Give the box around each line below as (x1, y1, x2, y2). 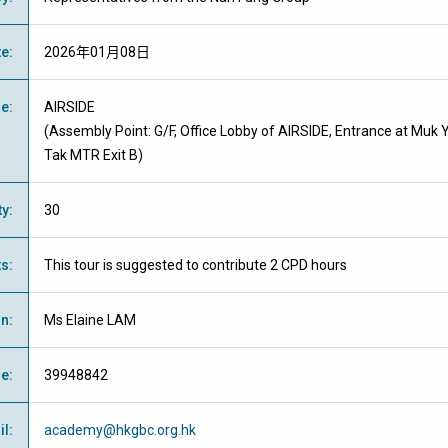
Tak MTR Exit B (44, 147, 138, 163)
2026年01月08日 (44, 44, 150, 60)
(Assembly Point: (44, 123, 154, 139)
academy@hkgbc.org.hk (44, 422, 196, 438)
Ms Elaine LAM (44, 312, 136, 328)
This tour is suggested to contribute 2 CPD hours (44, 257, 347, 273)
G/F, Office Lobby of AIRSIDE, (154, 123, 335, 139)
